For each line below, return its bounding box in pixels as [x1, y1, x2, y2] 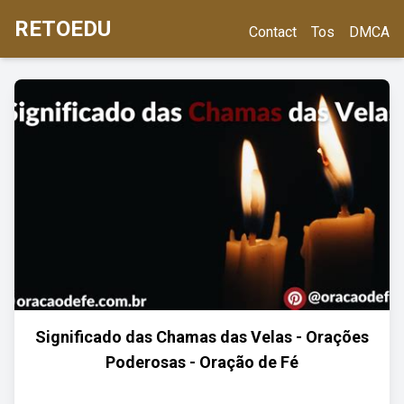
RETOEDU [14, 16, 111, 41]
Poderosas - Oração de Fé [106, 353, 298, 372]
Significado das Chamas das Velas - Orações [35, 327, 369, 346]
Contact [249, 23, 297, 41]
